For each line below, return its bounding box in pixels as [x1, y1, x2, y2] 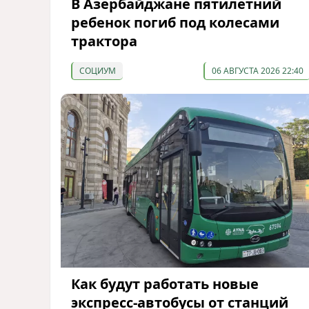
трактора [71, 31, 137, 50]
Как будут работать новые [71, 275, 259, 294]
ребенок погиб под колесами [71, 12, 279, 32]
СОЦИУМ [79, 64, 116, 77]
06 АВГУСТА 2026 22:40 [211, 64, 303, 77]
